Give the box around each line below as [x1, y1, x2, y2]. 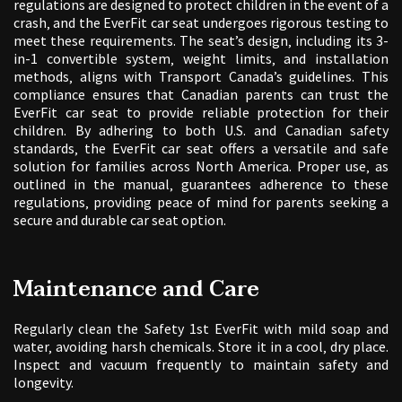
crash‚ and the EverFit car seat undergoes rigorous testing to [13, 13, 389, 32]
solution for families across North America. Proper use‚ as [13, 157, 389, 176]
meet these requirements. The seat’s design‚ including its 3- [13, 31, 389, 50]
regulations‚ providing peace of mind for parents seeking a [13, 193, 389, 212]
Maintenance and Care [13, 271, 259, 309]
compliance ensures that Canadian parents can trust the [13, 85, 389, 104]
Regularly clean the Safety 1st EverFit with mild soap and [13, 319, 389, 338]
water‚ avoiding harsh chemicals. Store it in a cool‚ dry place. [13, 337, 389, 356]
